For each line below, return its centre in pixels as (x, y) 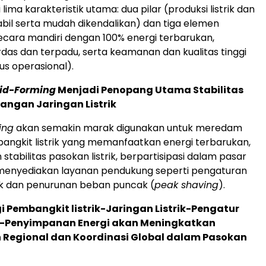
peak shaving (186, 185)
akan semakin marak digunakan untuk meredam (128, 128)
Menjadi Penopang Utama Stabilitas (150, 90)
